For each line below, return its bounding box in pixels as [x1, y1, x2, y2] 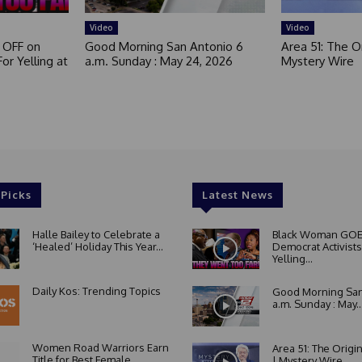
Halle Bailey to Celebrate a [32, 228, 160, 242]
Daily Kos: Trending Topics [32, 284, 161, 297]
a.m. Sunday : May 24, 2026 [85, 53, 234, 69]
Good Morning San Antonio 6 [85, 39, 244, 55]
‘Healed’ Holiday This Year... [32, 240, 163, 254]
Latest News [201, 188, 273, 202]
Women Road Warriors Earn [32, 340, 169, 354]
